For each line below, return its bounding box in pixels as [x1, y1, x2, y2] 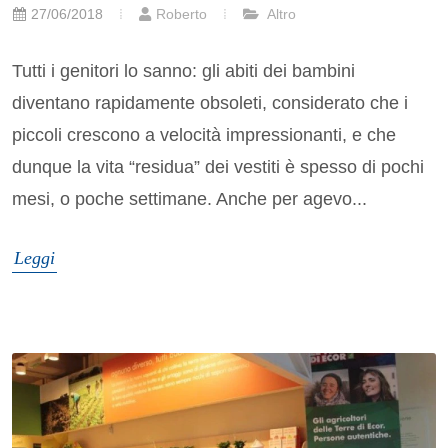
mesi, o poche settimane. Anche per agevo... [12, 189, 367, 210]
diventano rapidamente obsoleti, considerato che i [12, 93, 408, 114]
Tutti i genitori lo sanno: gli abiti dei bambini [12, 61, 355, 82]
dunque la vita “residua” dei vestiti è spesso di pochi [12, 157, 424, 178]
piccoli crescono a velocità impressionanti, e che [12, 125, 396, 146]
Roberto [156, 6, 207, 23]
